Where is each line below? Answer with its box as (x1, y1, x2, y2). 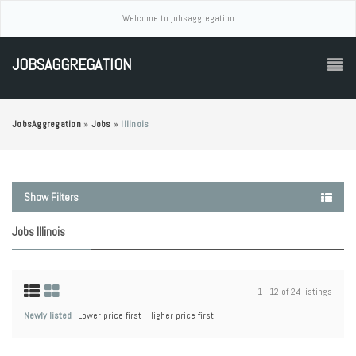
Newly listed (24, 309, 72, 322)
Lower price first (78, 309, 141, 322)
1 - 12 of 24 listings (257, 285, 332, 298)
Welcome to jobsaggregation (122, 12, 234, 25)
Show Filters (24, 190, 79, 204)
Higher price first (148, 309, 214, 322)
